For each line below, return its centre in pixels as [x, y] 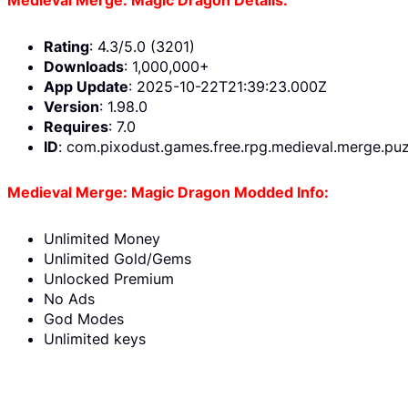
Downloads [84, 66]
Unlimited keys [95, 339]
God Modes [84, 319]
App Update [86, 86]
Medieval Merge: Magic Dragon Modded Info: [168, 193]
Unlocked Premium [109, 279]
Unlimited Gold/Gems [117, 259]
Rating [66, 46]
